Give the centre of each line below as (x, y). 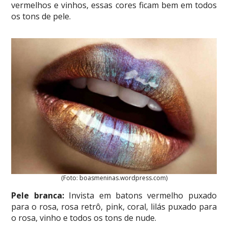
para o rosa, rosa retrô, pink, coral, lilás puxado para (114, 207)
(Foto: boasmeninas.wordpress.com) (114, 178)
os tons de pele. (41, 16)
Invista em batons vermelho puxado (140, 196)
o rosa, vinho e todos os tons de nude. (84, 218)
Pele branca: (38, 196)
